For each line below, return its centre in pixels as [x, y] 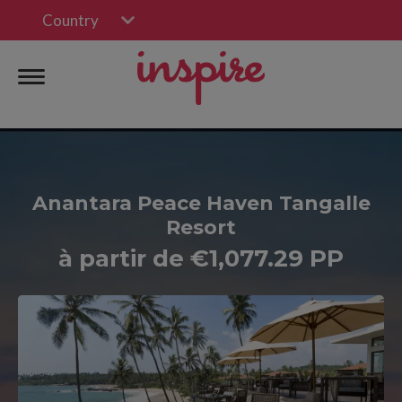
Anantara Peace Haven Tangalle [201, 203]
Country [70, 20]
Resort [201, 227]
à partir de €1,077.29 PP [201, 258]
